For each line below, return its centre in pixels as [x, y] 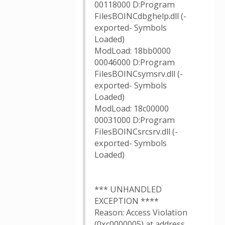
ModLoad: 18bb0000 [133, 51]
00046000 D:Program [135, 62]
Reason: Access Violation [141, 212]
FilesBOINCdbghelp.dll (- [140, 16]
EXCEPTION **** [127, 201]
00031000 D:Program [135, 120]
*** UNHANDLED [128, 189]
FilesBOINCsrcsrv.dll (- [136, 132]
